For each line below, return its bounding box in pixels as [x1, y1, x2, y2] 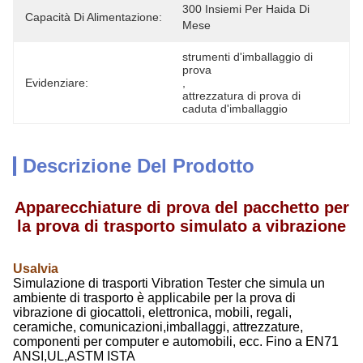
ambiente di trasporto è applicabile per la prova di [13, 291, 296, 305]
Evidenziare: [25, 76, 88, 89]
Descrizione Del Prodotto [23, 155, 254, 177]
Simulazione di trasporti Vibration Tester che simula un [13, 276, 325, 290]
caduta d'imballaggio [182, 102, 288, 115]
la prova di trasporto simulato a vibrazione [17, 217, 346, 235]
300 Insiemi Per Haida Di [182, 2, 310, 15]
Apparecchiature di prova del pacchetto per [14, 199, 349, 216]
